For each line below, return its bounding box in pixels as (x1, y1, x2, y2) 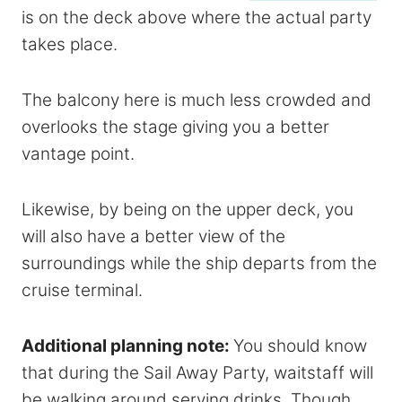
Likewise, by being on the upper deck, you (22, 198, 354, 220)
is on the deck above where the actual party (22, 6, 371, 28)
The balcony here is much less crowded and (22, 89, 371, 110)
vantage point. (22, 143, 135, 164)
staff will (307, 362, 373, 383)
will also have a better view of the (22, 225, 285, 247)
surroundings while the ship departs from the (22, 252, 377, 274)
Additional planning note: (22, 335, 233, 356)
